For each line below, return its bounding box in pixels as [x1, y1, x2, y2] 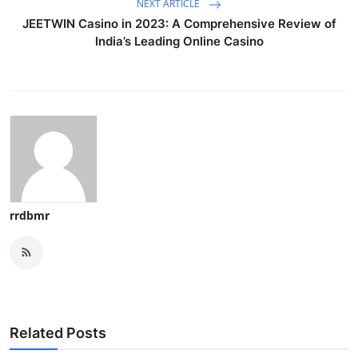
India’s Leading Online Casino [94, 33, 264, 49]
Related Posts [10, 324, 106, 341]
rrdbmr [10, 207, 50, 223]
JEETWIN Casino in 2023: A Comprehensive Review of [22, 15, 336, 31]
